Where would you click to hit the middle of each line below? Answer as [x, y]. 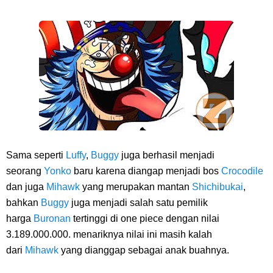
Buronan [52, 218]
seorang [25, 171]
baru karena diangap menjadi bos [147, 171]
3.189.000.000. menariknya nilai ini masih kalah [109, 234]
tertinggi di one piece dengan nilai [146, 218]
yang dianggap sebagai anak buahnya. [145, 250]
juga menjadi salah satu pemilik [140, 203]
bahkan [23, 203]
